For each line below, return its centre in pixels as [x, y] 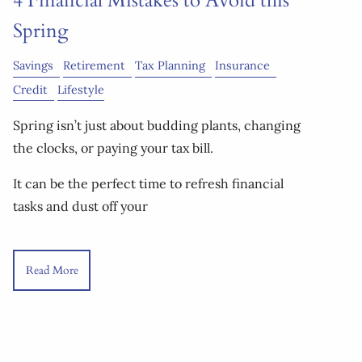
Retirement [94, 66]
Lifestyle [81, 89]
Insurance [242, 66]
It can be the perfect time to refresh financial [148, 183]
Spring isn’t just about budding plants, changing [157, 125]
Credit [30, 89]
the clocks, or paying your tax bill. [113, 147]
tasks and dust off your [80, 206]
